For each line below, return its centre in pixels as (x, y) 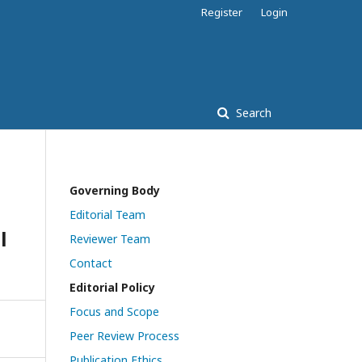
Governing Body (115, 190)
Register (222, 12)
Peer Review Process (124, 335)
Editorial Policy (112, 287)
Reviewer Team (110, 238)
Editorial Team (107, 214)
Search (252, 112)
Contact (91, 263)
